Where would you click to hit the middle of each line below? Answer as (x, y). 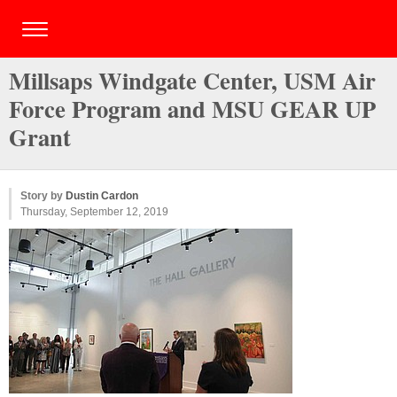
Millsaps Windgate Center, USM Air (192, 80)
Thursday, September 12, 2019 (94, 212)
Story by (43, 196)
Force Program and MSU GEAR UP (192, 109)
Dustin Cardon (102, 196)
